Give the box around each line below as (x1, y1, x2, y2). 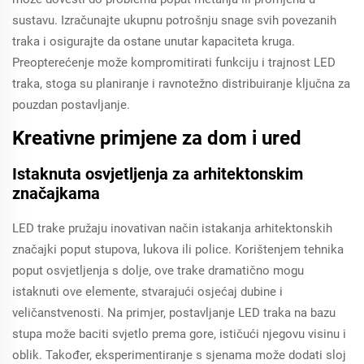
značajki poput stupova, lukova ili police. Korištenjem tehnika (12, 242, 344, 257)
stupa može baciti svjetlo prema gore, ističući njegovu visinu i (12, 327, 346, 341)
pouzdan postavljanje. (12, 97, 130, 112)
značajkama (12, 184, 100, 203)
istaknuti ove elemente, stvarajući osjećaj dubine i (12, 284, 283, 299)
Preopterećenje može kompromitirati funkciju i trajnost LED (12, 55, 336, 70)
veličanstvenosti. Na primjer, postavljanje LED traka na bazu (12, 305, 336, 320)
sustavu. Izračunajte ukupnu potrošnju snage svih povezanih (12, 13, 336, 28)
